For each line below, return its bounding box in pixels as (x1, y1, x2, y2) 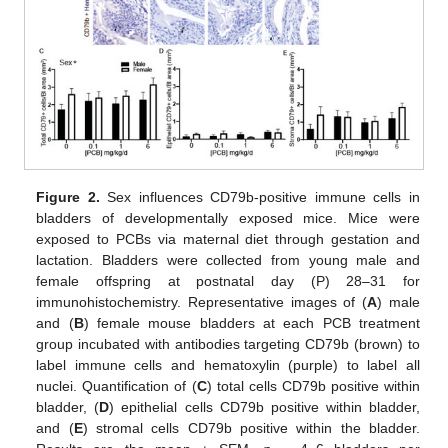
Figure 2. (36, 188, 100, 205)
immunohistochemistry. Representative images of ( (36, 293, 368, 310)
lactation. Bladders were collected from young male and (36, 251, 420, 268)
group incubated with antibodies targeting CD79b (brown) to (36, 335, 420, 352)
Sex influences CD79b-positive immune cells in (99, 188, 420, 205)
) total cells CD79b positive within (206, 377, 420, 394)
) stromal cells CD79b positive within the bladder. (82, 419, 420, 436)
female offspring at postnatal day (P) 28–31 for (36, 272, 420, 289)
